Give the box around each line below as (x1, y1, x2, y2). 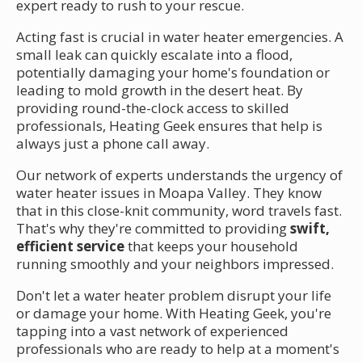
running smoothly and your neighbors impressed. (16, 254, 334, 273)
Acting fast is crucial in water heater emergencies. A (16, 27, 343, 46)
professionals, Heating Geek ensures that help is (16, 116, 322, 135)
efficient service (16, 236, 124, 255)
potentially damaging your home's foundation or (16, 62, 330, 82)
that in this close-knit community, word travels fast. (16, 200, 342, 220)
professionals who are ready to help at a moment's (16, 339, 339, 358)
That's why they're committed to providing (16, 218, 290, 238)
